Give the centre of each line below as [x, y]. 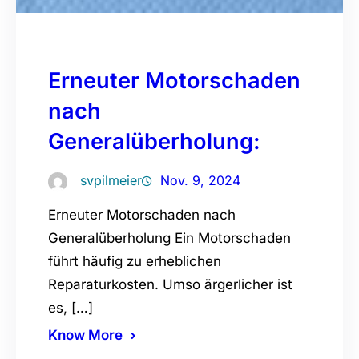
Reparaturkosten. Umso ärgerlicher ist [170, 285]
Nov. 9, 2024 [200, 181]
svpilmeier [111, 181]
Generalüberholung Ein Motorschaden [169, 238]
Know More [85, 335]
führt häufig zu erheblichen [135, 262]
